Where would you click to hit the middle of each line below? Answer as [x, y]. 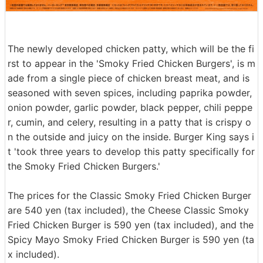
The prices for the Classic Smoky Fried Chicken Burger [129, 196]
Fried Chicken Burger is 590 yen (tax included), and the [131, 225]
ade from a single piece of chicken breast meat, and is [129, 78]
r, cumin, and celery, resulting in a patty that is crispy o [129, 122]
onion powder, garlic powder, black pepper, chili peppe [130, 108]
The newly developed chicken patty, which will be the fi [131, 49]
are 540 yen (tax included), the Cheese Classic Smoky [128, 210]
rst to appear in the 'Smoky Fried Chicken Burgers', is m [131, 64]
